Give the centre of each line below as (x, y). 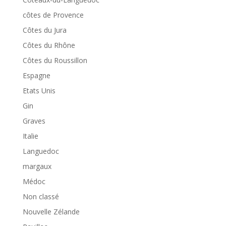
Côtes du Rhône (49, 45)
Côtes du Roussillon (55, 60)
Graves (34, 121)
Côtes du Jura (44, 30)
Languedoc (41, 151)
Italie (30, 136)
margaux (37, 166)
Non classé (41, 196)
